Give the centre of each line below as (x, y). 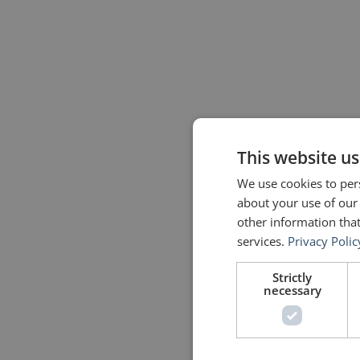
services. (262, 241)
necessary (292, 290)
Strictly (292, 277)
